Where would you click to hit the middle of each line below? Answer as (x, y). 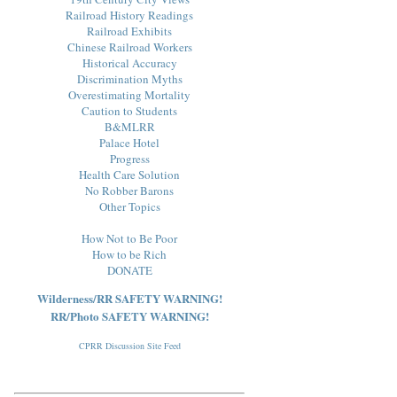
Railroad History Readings (129, 15)
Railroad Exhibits (129, 31)
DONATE (129, 270)
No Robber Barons (129, 190)
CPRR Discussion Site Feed (129, 345)
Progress (129, 158)
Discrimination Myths (129, 78)
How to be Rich (129, 254)
